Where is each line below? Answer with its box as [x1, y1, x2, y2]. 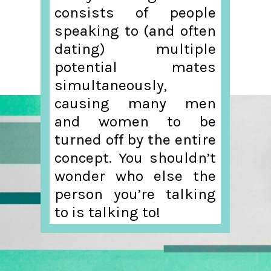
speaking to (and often [54, 21, 216, 39]
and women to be [54, 112, 216, 130]
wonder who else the [54, 166, 216, 184]
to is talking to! [54, 203, 161, 221]
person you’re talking [54, 184, 216, 203]
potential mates [54, 57, 216, 76]
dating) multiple [54, 39, 216, 57]
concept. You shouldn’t [54, 148, 216, 166]
